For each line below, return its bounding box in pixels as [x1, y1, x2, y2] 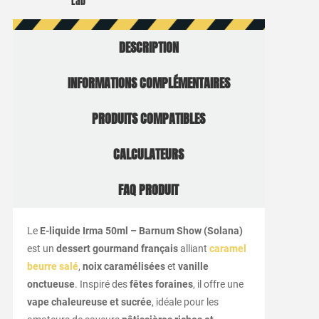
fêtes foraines [129, 278, 193, 291]
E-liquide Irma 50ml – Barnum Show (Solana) [39, 225, 243, 237]
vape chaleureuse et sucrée [26, 296, 152, 308]
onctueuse [26, 278, 75, 291]
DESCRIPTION [118, 38, 179, 58]
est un [26, 243, 56, 255]
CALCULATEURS [113, 145, 184, 164]
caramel [209, 243, 246, 255]
